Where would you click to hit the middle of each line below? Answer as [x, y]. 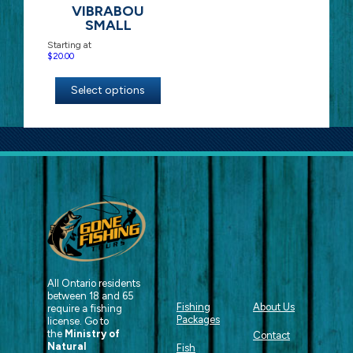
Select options [108, 90]
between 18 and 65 [91, 296]
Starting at [69, 45]
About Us [274, 307]
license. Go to [78, 321]
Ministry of [92, 334]
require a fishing [85, 309]
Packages [198, 320]
